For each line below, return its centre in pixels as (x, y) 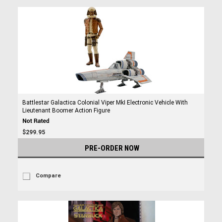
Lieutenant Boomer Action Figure (66, 111)
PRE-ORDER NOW (112, 148)
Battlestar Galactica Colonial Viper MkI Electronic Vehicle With (105, 103)
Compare (48, 176)
